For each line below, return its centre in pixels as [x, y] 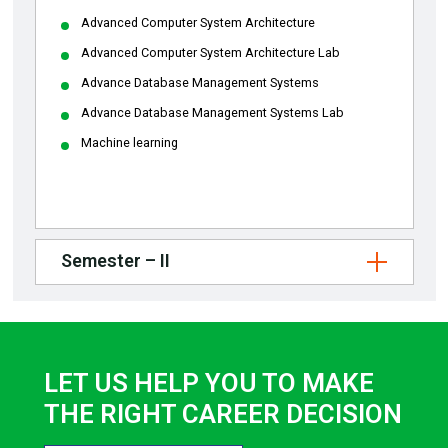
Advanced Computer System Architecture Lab [210, 53]
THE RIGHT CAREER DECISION [223, 414]
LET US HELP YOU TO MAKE [209, 383]
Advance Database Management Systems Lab [212, 113]
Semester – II [115, 260]
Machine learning [129, 143]
